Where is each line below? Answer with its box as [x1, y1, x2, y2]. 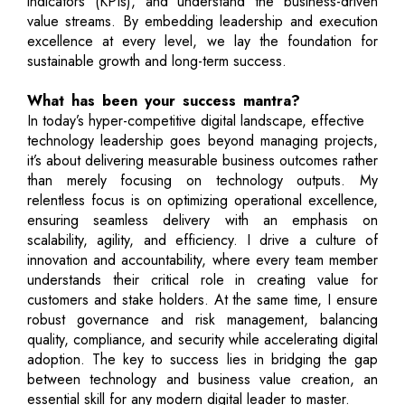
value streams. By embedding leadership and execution [27, 10, 378, 32]
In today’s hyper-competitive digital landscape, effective [27, 109, 364, 131]
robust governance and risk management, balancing [27, 308, 378, 330]
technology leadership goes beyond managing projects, [27, 129, 378, 151]
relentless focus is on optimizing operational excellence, [27, 189, 378, 211]
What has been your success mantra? [27, 89, 300, 111]
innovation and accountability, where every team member [27, 249, 378, 270]
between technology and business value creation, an [27, 368, 378, 390]
